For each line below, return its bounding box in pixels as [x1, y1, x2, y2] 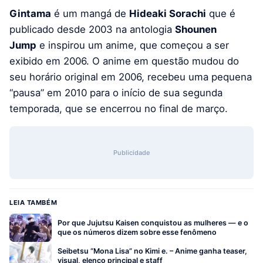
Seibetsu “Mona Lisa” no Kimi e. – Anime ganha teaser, [58, 247, 247, 256]
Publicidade [113, 149, 150, 157]
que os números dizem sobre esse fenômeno [58, 228, 217, 237]
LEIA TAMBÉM [9, 198, 58, 207]
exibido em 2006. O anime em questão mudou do [9, 55, 239, 68]
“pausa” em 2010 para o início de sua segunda [9, 87, 222, 99]
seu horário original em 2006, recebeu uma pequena [9, 71, 252, 83]
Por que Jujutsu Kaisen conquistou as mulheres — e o [58, 218, 248, 228]
